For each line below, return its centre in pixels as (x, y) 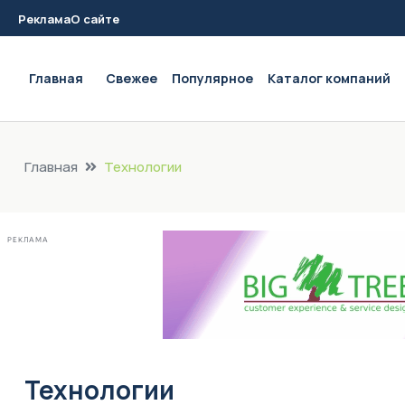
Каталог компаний (329, 78)
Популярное (212, 78)
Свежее (132, 78)
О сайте (95, 19)
